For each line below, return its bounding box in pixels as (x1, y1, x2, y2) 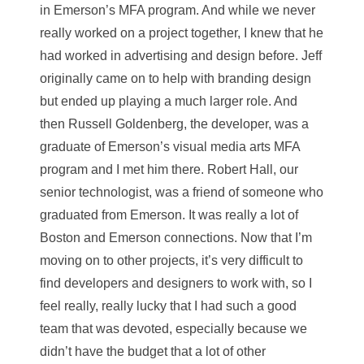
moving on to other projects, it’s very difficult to (40, 253, 303, 267)
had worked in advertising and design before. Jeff (40, 49, 322, 63)
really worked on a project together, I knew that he (40, 26, 323, 40)
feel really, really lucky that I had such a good (40, 299, 297, 313)
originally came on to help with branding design (40, 71, 311, 85)
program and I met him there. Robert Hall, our (40, 162, 298, 176)
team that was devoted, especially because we (40, 322, 307, 336)
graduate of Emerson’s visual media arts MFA (40, 140, 300, 154)
